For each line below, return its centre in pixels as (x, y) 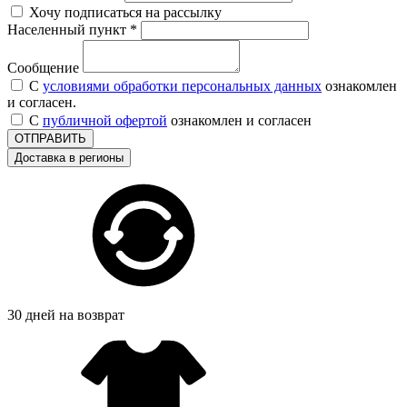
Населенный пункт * (72, 29)
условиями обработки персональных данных (182, 85)
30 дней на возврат (66, 314)
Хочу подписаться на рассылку (125, 12)
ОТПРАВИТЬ (50, 138)
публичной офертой (105, 120)
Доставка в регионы (69, 157)
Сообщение (43, 67)
